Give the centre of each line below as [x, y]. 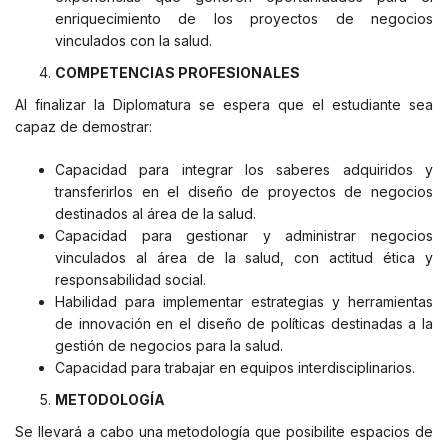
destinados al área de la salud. [155, 213]
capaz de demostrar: [83, 126]
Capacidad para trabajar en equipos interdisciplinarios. [235, 367]
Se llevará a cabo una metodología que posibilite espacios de [224, 431]
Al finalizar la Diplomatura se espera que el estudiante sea [224, 104]
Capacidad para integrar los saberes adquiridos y [244, 169]
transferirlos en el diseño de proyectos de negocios [244, 191]
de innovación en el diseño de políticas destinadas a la [244, 323]
